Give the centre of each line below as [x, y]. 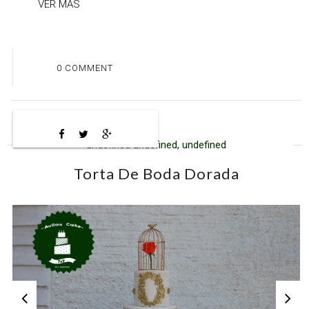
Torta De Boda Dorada [156, 174]
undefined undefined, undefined [156, 145]
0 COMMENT [84, 68]
